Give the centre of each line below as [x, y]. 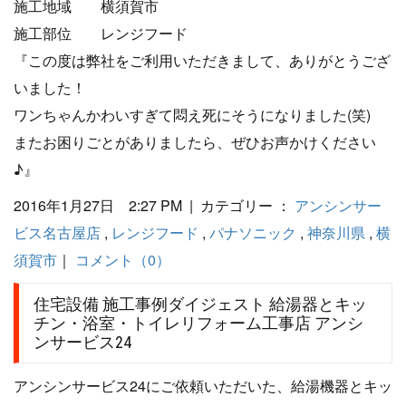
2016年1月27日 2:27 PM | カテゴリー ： [154, 205]
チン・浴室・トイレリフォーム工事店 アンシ [198, 323]
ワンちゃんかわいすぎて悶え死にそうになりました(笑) [192, 114]
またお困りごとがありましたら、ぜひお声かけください [195, 141]
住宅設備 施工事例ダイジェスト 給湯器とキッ [200, 304]
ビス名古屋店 [57, 232]
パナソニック [253, 232]
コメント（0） [123, 259]
